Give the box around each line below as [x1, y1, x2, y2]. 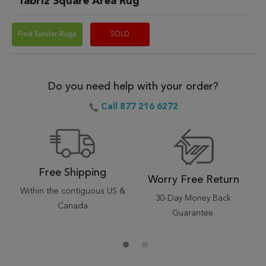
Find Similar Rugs [18, 31, 77, 38]
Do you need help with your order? [47, 81, 218, 92]
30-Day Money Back [156, 194, 231, 202]
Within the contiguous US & [20, 187, 125, 195]
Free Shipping [39, 167, 106, 178]
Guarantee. [172, 209, 215, 217]
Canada [57, 202, 88, 210]
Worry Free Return [148, 175, 239, 185]
